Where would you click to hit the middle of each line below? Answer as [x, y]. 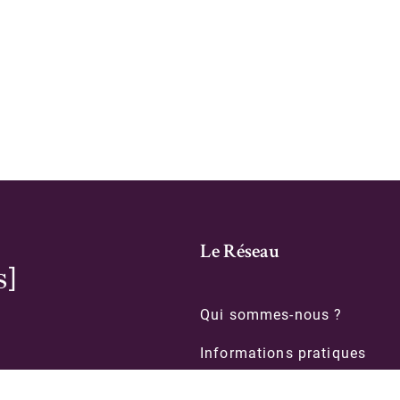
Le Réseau [240, 254]
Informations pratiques [283, 353]
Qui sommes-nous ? [271, 315]
